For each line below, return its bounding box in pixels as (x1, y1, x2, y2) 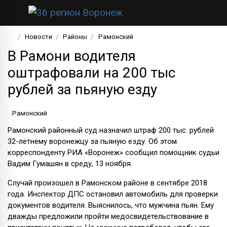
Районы (63, 32, 88, 41)
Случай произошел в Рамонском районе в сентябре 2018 (8, 178, 207, 187)
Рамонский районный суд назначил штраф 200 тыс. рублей (8, 125, 214, 135)
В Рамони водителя (8, 47, 136, 64)
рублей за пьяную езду (8, 81, 157, 98)
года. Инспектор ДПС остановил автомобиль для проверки (8, 189, 218, 199)
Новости (25, 32, 53, 41)
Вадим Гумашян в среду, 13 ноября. (8, 159, 132, 168)
